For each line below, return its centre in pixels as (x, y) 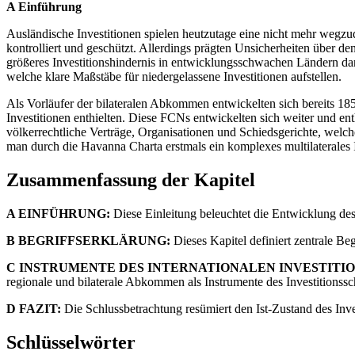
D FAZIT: (34, 308)
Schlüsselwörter (71, 342)
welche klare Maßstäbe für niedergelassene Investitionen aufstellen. (174, 77)
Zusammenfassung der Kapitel (131, 179)
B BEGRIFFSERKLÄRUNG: (88, 240)
